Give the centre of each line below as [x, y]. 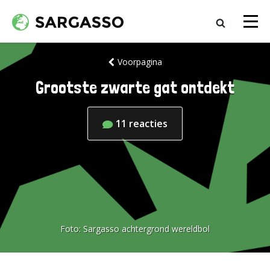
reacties [148, 124]
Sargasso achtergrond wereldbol [146, 229]
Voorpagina [140, 62]
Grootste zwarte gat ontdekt [135, 88]
